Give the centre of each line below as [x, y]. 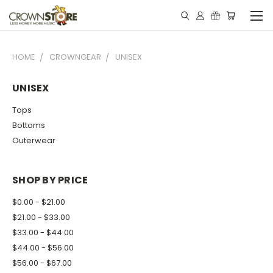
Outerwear [34, 140]
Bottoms [29, 125]
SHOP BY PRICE [50, 180]
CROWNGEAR [75, 57]
